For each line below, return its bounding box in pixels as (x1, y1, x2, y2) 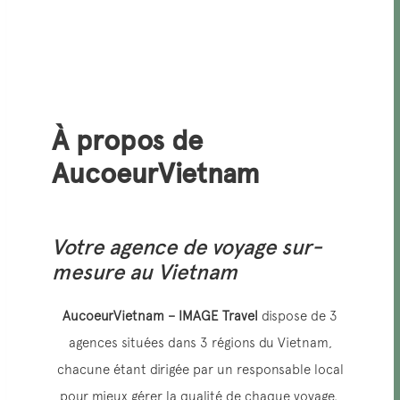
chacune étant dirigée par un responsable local (56, 361, 344, 377)
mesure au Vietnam (52, 258, 237, 285)
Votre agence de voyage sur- (52, 233, 322, 260)
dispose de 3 (258, 307, 337, 323)
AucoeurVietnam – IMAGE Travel (62, 307, 258, 323)
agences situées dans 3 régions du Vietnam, (68, 334, 332, 350)
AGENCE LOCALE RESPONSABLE (56, 12, 217, 22)
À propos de (52, 123, 203, 157)
